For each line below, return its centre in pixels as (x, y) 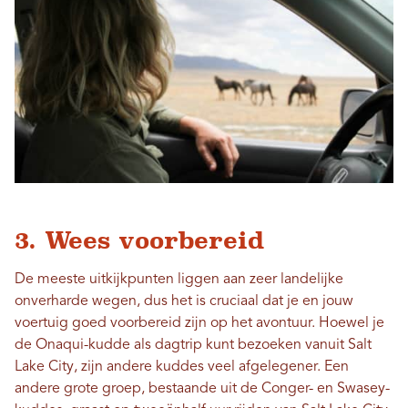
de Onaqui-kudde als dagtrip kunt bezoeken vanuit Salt (193, 345)
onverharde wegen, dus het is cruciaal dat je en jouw (184, 301)
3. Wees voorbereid (140, 240)
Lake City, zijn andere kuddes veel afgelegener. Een (182, 367)
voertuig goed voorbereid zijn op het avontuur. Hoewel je (199, 323)
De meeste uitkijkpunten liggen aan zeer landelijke (179, 279)
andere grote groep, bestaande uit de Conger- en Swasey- (202, 388)
